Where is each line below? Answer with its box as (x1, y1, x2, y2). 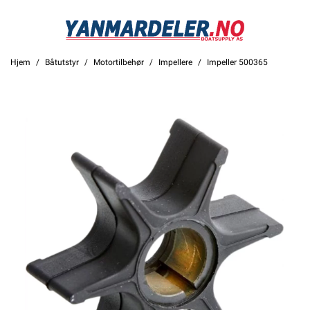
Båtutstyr (45, 57, 79, 68)
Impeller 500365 (207, 57, 268, 68)
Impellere (158, 57, 192, 68)
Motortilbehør (93, 57, 144, 68)
